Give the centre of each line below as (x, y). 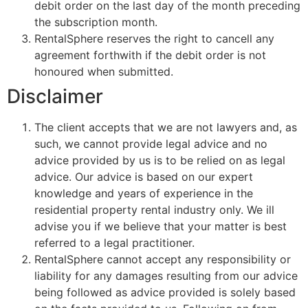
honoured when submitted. (104, 71)
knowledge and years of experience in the (144, 193)
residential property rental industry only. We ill (154, 210)
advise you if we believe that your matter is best (161, 226)
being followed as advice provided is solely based (165, 292)
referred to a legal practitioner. (114, 243)
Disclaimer (55, 96)
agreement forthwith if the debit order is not (150, 55)
